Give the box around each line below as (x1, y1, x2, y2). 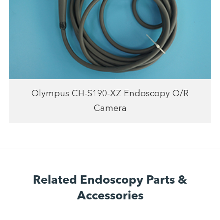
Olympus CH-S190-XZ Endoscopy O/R (31, 89, 189, 98)
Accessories (77, 190, 143, 202)
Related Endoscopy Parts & (33, 174, 187, 187)
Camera (93, 104, 127, 113)
